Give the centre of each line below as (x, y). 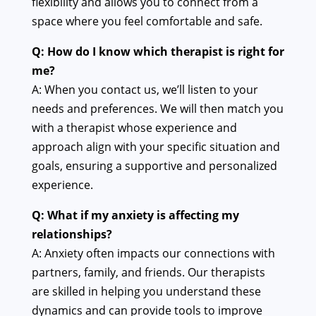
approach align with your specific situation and (156, 147)
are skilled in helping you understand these (146, 292)
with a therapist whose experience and (134, 128)
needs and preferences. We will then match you (157, 109)
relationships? (72, 235)
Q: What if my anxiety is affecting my (135, 215)
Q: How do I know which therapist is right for (158, 52)
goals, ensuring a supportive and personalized (154, 166)
